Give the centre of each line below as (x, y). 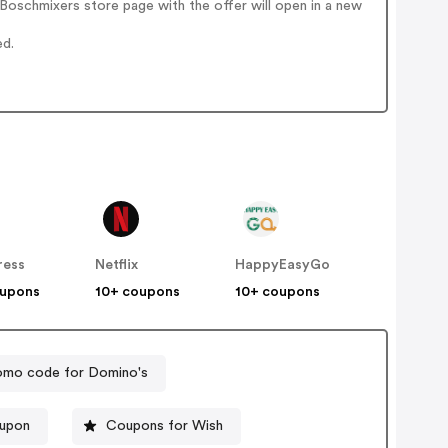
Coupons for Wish (165, 425)
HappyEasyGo (283, 265)
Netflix (117, 265)
